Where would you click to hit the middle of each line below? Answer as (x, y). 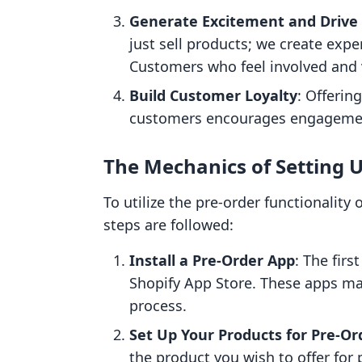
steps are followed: (168, 225)
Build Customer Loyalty (213, 95)
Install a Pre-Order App (212, 260)
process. (158, 305)
